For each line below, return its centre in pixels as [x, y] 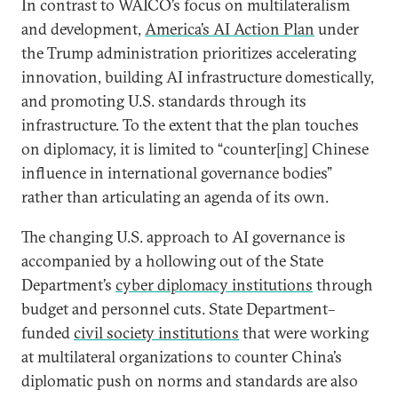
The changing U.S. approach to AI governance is [183, 237]
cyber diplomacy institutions [214, 285]
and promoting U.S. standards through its [164, 101]
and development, [83, 29]
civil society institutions [156, 333]
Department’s [68, 285]
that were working [304, 333]
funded [48, 333]
